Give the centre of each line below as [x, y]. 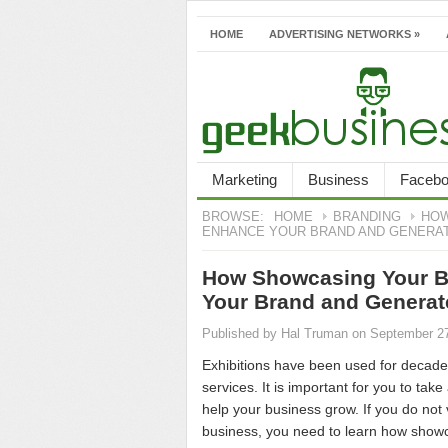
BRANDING [367, 217]
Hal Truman [314, 334]
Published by [241, 334]
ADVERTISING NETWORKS [340, 34]
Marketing [244, 179]
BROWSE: [233, 217]
